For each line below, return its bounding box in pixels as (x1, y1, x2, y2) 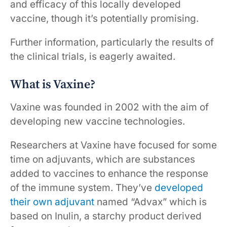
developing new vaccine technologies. (10, 115, 185, 127)
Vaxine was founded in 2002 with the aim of (10, 101, 209, 113)
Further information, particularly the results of (10, 36, 214, 48)
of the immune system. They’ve (10, 181, 155, 194)
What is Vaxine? (10, 77, 95, 92)
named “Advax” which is (94, 196, 207, 208)
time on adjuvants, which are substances (10, 153, 195, 165)
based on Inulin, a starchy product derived (10, 210, 202, 222)
